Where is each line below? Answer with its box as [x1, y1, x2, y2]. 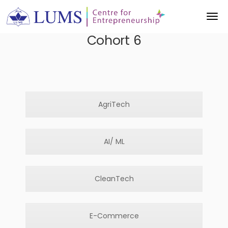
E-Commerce [89, 211, 139, 221]
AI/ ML [103, 136, 125, 147]
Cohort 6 [87, 32, 141, 49]
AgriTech [98, 99, 130, 109]
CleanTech [94, 174, 134, 184]
